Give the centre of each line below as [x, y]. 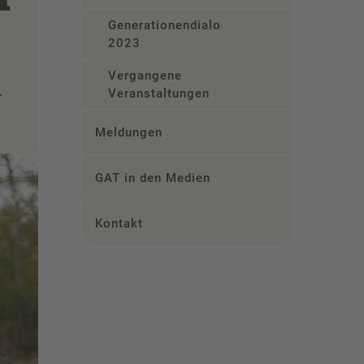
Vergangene [145, 76]
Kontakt [119, 223]
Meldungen [129, 132]
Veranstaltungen [159, 93]
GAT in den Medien [153, 178]
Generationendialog [169, 25]
